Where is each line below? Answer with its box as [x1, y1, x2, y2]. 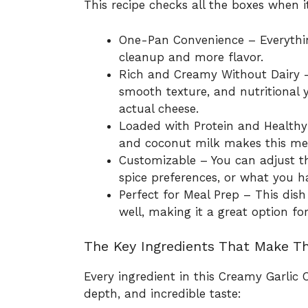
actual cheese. [119, 101, 199, 115]
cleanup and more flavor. [119, 49, 263, 64]
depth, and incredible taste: [84, 287, 241, 301]
